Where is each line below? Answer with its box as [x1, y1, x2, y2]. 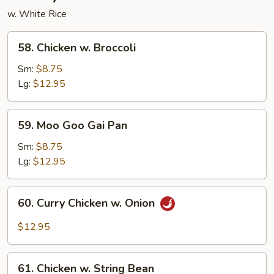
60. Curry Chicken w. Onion [18, 196, 158, 211]
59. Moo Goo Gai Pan [18, 118, 127, 133]
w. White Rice [7, 7, 67, 21]
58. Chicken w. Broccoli [18, 40, 136, 55]
